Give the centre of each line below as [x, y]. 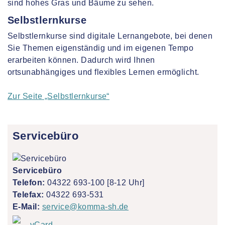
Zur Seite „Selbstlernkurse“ [59, 96]
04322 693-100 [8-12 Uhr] [95, 183]
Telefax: [28, 195]
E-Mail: [26, 207]
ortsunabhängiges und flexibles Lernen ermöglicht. [103, 72]
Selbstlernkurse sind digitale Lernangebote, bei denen [110, 36]
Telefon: [29, 183]
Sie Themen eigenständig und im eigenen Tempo [101, 48]
